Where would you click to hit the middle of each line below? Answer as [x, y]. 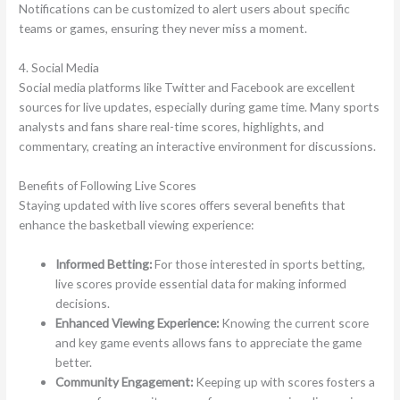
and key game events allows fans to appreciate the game [209, 342]
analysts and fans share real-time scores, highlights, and [172, 126]
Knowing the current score [294, 322]
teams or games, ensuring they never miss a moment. [163, 29]
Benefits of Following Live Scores [108, 185]
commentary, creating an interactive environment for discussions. [198, 146]
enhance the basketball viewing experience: [137, 224]
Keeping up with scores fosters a [284, 381]
